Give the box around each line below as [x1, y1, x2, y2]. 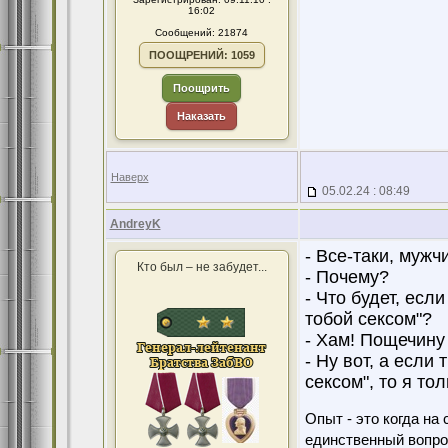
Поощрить [173, 82, 230, 94]
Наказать [177, 110, 226, 122]
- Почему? [304, 267, 389, 287]
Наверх [110, 171, 149, 183]
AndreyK [109, 217, 161, 231]
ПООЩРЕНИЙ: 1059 [148, 49, 255, 61]
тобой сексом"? [304, 309, 432, 329]
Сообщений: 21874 [155, 27, 248, 38]
